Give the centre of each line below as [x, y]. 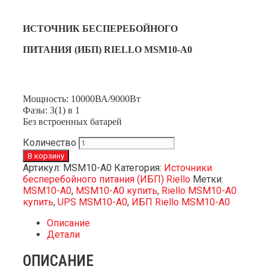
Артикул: [43, 168]
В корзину [46, 156]
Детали [63, 234]
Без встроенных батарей [72, 121]
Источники [188, 168]
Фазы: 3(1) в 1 [51, 110]
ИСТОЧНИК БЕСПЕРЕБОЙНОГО [100, 28]
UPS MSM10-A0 [92, 202]
